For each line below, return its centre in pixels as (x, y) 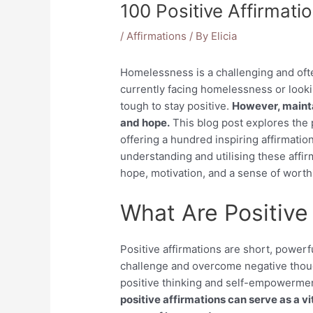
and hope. (145, 123)
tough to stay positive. (176, 106)
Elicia (224, 36)
